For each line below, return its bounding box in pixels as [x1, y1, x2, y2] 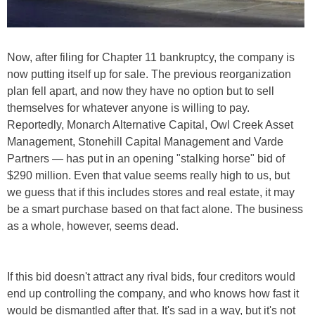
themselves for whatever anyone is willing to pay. [7, 101, 250, 114]
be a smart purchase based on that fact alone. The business [7, 202, 303, 215]
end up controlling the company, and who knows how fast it [7, 287, 299, 300]
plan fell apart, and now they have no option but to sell [7, 84, 274, 97]
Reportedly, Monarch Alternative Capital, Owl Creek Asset [7, 118, 293, 131]
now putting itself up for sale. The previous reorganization [7, 67, 291, 80]
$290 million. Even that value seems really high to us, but [7, 169, 290, 181]
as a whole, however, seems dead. [7, 219, 179, 232]
